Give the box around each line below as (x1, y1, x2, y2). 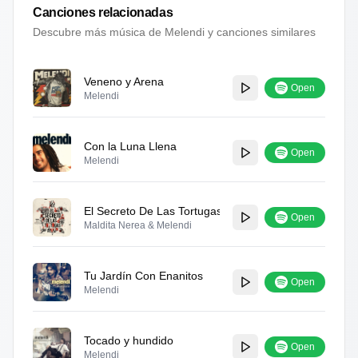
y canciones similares (205, 26, 316, 38)
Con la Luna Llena (84, 140, 177, 153)
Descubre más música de (33, 26, 165, 38)
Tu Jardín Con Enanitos (84, 269, 203, 282)
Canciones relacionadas (33, 6, 173, 19)
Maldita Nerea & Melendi (84, 220, 192, 231)
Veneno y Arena (84, 75, 164, 88)
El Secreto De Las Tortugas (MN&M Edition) (84, 205, 305, 217)
